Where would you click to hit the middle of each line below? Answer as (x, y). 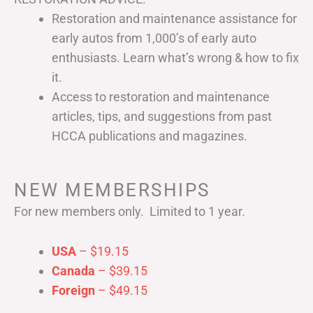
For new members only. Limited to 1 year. (130, 211)
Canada (73, 270)
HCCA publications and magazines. (150, 136)
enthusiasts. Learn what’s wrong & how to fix (175, 57)
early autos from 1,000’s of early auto (154, 38)
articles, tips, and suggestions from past (162, 116)
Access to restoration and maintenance (161, 96)
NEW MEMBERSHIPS (112, 190)
